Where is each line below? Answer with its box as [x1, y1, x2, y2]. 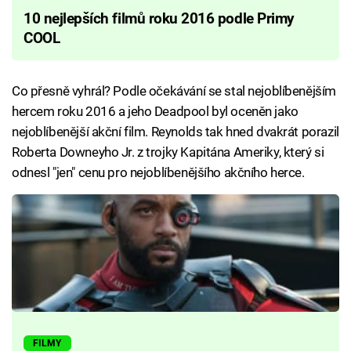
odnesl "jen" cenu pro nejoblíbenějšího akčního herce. [12, 164, 305, 180]
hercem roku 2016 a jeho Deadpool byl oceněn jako [12, 103, 299, 119]
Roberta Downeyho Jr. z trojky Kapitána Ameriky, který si [12, 143, 324, 160]
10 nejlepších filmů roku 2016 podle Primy [24, 9, 295, 27]
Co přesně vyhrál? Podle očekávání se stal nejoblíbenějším [12, 82, 336, 99]
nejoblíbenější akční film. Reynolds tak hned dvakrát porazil [12, 123, 339, 139]
